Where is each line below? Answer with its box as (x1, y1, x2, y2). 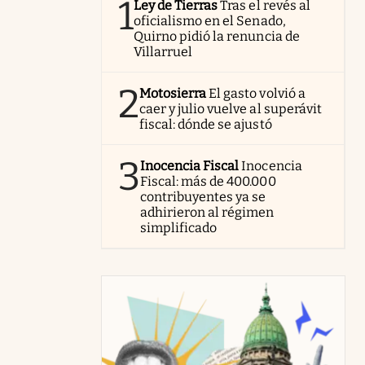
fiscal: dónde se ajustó (139, 117, 272, 132)
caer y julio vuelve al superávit (139, 101, 322, 117)
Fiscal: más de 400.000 (140, 174, 276, 189)
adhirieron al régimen (140, 204, 275, 220)
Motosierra (139, 86, 207, 101)
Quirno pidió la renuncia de (134, 29, 300, 44)
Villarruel (134, 44, 193, 59)
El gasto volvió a (209, 86, 306, 101)
